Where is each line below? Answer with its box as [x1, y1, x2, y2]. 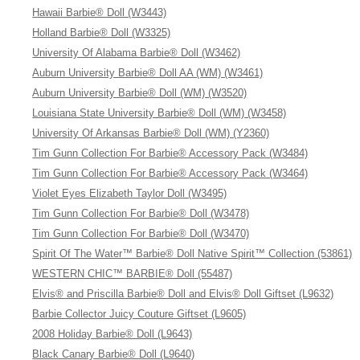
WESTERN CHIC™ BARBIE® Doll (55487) [32, 268, 233, 280]
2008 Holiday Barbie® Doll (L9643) [32, 328, 193, 340]
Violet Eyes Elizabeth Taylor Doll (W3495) [32, 187, 227, 199]
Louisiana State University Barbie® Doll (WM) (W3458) [32, 107, 287, 119]
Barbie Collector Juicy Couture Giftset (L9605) [32, 308, 247, 320]
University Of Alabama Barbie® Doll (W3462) [32, 47, 241, 59]
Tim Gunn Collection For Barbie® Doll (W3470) [32, 227, 250, 239]
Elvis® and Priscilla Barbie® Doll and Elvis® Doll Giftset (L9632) [32, 288, 334, 300]
